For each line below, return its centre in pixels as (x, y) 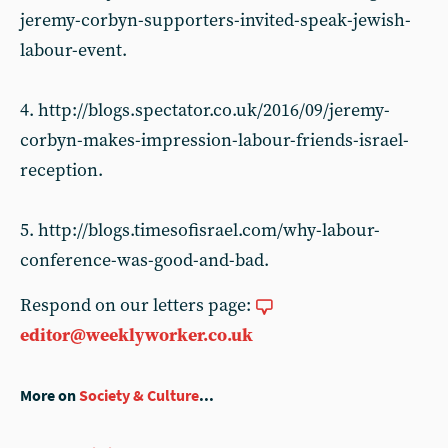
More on (49, 395)
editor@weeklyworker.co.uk (136, 335)
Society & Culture (139, 395)
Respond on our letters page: (137, 305)
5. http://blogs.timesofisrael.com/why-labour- (200, 230)
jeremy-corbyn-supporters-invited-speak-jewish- (215, 20)
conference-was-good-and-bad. (144, 260)
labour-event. (73, 50)
